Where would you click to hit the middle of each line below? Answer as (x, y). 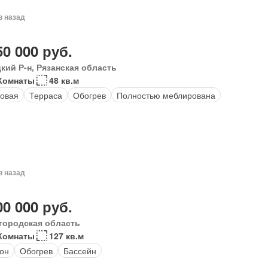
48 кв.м (64, 80)
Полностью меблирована (166, 95)
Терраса (45, 95)
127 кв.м (66, 236)
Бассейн (80, 250)
